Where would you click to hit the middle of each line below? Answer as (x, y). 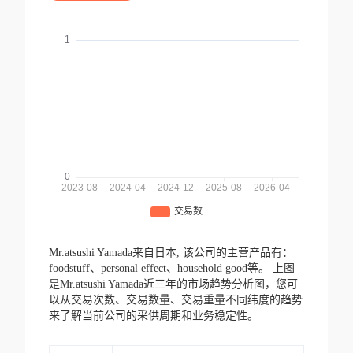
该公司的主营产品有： (238, 253)
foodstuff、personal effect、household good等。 (160, 269)
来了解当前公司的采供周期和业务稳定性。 (153, 316)
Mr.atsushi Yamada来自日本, (115, 253)
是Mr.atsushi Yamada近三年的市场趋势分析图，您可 (173, 284)
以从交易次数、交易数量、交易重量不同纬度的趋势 (175, 300)
